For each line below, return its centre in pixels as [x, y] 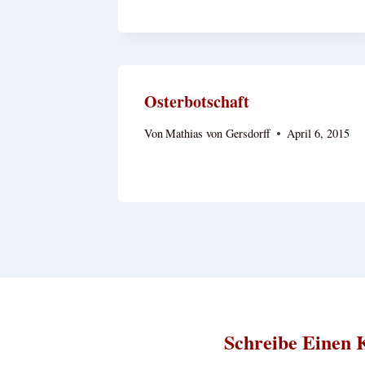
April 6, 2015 [319, 134]
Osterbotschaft [197, 101]
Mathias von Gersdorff [218, 134]
